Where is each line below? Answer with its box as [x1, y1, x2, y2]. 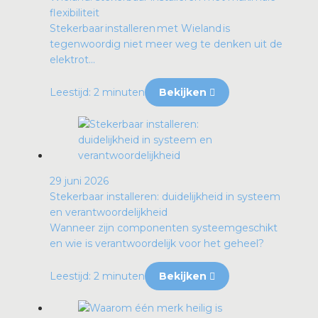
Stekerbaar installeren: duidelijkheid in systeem [50, 190, 280, 204]
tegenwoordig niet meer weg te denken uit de [50, 38, 283, 51]
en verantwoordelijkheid [50, 206, 168, 219]
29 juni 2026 [50, 175, 109, 188]
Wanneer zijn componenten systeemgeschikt [50, 221, 278, 235]
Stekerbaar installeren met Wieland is [50, 22, 230, 35]
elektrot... [50, 53, 95, 67]
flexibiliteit [50, 6, 99, 20]
